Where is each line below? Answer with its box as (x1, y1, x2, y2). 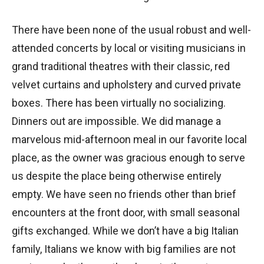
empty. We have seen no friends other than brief (12, 187, 236, 200)
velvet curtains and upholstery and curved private (12, 78, 241, 91)
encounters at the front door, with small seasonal (12, 206, 240, 219)
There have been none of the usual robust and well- (12, 23, 251, 36)
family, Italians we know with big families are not (12, 242, 236, 255)
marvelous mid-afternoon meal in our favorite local (12, 133, 247, 146)
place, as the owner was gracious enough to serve (12, 151, 245, 164)
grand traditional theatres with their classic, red (12, 60, 230, 72)
